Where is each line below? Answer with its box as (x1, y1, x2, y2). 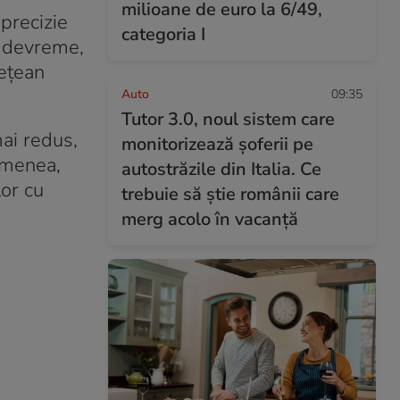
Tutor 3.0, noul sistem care (121, 107, 335, 131)
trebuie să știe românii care (121, 182, 339, 206)
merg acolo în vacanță (121, 207, 298, 231)
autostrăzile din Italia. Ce (121, 157, 321, 181)
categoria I (121, 22, 205, 46)
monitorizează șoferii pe (121, 132, 313, 156)
